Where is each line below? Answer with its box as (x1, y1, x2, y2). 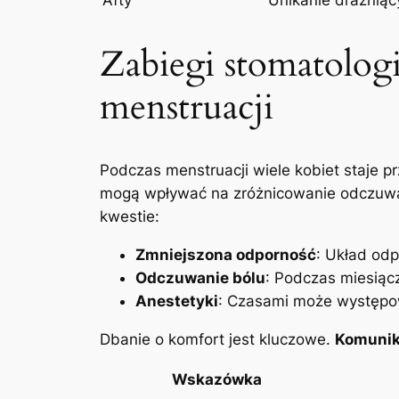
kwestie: (100, 207, 159, 225)
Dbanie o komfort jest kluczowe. (100, 330, 335, 348)
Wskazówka (171, 370, 262, 389)
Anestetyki (135, 291, 218, 310)
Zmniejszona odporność (135, 245, 316, 264)
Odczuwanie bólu (135, 268, 265, 287)
